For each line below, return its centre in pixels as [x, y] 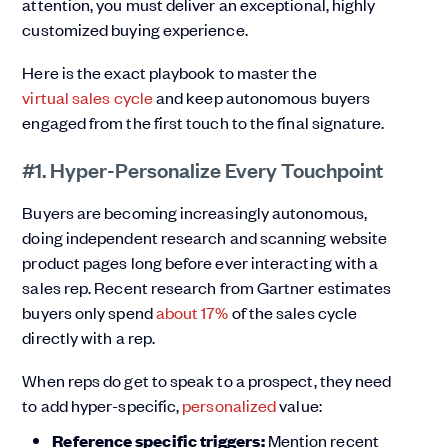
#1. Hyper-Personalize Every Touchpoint [203, 169]
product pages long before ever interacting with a [200, 262]
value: [299, 405]
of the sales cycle [293, 312]
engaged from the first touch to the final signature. [203, 122]
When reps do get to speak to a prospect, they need [207, 380]
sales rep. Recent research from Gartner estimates [207, 287]
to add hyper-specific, [102, 405]
